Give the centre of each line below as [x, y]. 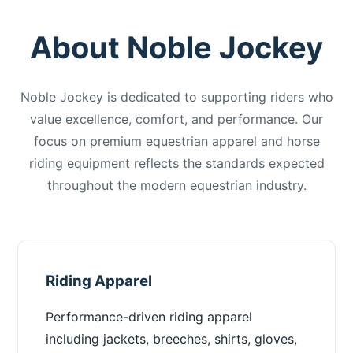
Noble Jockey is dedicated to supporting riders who [176, 97]
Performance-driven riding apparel [149, 317]
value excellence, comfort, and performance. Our [176, 119]
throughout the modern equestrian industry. [176, 185]
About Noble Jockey [176, 47]
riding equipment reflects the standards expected [176, 163]
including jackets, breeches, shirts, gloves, [172, 339]
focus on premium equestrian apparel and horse [176, 141]
